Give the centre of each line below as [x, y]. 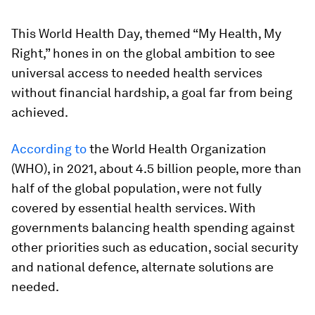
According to [49, 149]
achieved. [40, 112]
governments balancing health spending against [153, 227]
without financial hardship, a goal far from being [152, 92]
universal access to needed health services [137, 73]
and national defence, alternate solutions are [142, 267]
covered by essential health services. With [134, 208]
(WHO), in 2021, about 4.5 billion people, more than [156, 168]
